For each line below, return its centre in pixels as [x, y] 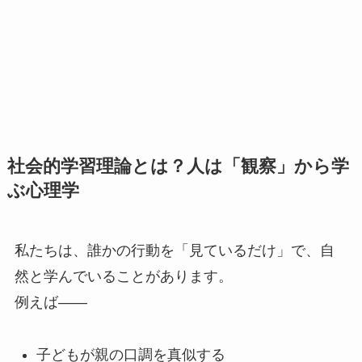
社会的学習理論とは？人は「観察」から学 [178, 167]
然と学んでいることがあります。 [123, 277]
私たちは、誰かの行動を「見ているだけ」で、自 [174, 251]
